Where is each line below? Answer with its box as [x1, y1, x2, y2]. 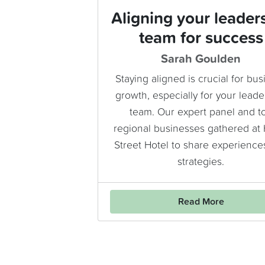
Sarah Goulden [161, 53, 241, 66]
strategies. [177, 157, 224, 168]
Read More [177, 197, 224, 207]
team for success [138, 30, 263, 47]
